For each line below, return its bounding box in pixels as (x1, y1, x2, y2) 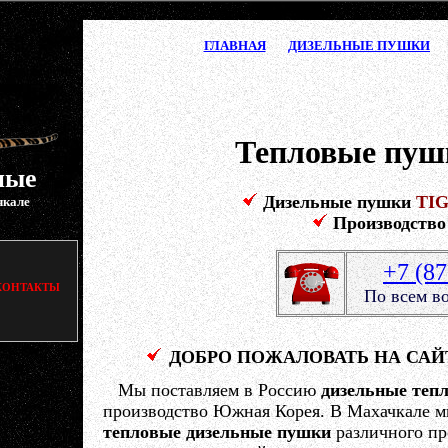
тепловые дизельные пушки (102, 422, 331, 442)
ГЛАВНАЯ (203, 38, 266, 53)
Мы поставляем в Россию (102, 380, 321, 400)
